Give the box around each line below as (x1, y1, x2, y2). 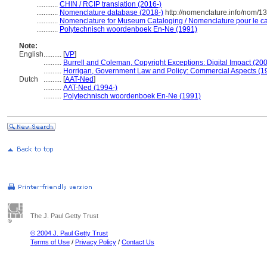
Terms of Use (30, 238, 70, 246)
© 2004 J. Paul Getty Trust (30, 229, 108, 237)
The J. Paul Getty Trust (30, 212, 98, 219)
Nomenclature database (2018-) (60, 8, 163, 17)
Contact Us (122, 238, 154, 246)
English (19, 50, 44, 58)
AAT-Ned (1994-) (63, 83, 117, 92)
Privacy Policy (75, 238, 116, 246)
